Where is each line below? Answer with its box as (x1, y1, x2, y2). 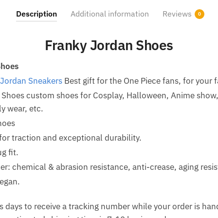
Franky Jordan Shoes (45, 36, 173, 54)
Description (16, 9, 57, 19)
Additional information (70, 9, 149, 19)
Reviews (162, 9, 192, 19)
